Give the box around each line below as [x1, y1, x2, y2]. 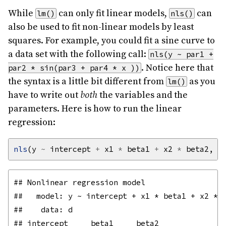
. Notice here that [141, 62, 213, 74]
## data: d [14, 205, 73, 215]
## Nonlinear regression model [14, 178, 145, 188]
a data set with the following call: [8, 48, 148, 61]
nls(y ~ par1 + [150, 49, 213, 60]
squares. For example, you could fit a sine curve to [8, 35, 215, 47]
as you [187, 76, 215, 88]
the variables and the [97, 89, 188, 101]
